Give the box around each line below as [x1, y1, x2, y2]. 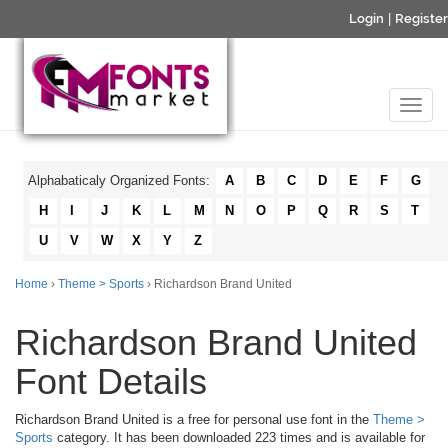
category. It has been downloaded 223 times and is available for [53, 430, 425, 445]
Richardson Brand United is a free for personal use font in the [15, 412, 373, 427]
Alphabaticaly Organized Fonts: [28, 173, 214, 188]
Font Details [15, 361, 207, 402]
